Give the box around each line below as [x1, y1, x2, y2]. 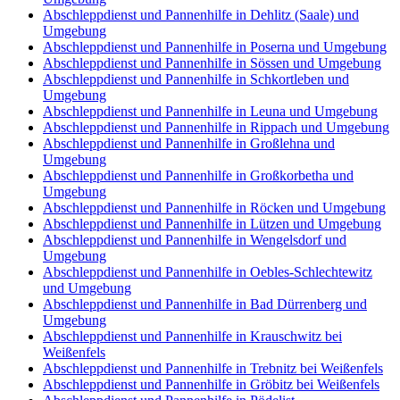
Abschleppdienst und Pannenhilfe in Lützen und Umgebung [43, 215, 381, 231]
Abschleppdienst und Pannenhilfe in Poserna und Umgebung [43, 38, 387, 54]
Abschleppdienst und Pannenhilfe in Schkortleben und [43, 71, 349, 87]
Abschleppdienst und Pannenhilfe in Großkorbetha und [43, 167, 354, 183]
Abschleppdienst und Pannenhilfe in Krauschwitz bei [43, 328, 342, 344]
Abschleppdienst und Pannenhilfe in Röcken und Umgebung [43, 199, 386, 215]
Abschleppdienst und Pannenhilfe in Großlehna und [43, 135, 335, 151]
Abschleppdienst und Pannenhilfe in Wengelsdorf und [43, 231, 346, 247]
